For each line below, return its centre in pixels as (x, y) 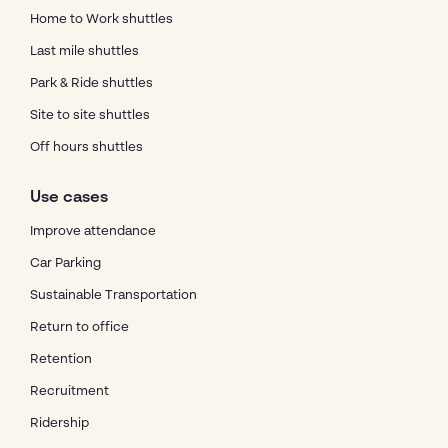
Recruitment (69, 391)
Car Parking (65, 263)
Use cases (69, 197)
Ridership (59, 423)
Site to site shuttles (90, 115)
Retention (61, 359)
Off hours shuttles (86, 147)
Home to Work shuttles (101, 19)
